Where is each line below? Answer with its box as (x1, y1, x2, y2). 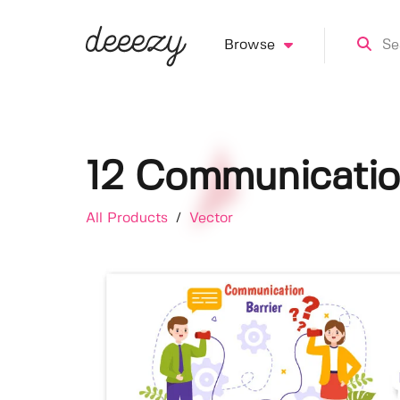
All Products (86, 212, 172, 225)
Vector (189, 212, 233, 225)
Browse (223, 38, 275, 52)
